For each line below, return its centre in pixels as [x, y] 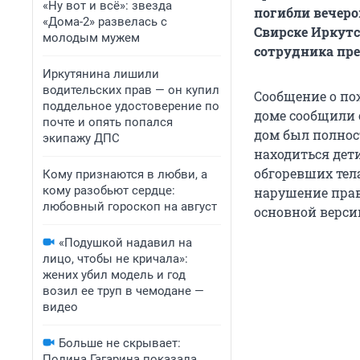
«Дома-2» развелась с [105, 22]
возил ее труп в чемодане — [123, 291]
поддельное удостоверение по [131, 106]
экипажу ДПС [81, 138]
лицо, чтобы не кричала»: [115, 259]
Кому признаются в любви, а [125, 174]
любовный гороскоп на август [130, 207]
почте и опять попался [108, 122]
